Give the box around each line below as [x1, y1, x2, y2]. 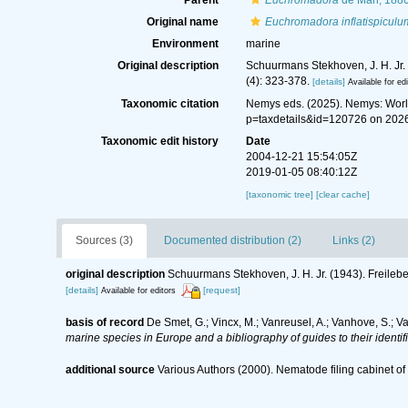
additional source [66, 362, 155, 376]
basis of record [66, 315, 144, 329]
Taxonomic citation [120, 97, 219, 111]
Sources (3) [76, 234, 133, 248]
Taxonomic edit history [100, 135, 219, 148]
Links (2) [332, 234, 375, 248]
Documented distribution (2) [164, 234, 301, 248]
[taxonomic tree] [245, 189, 316, 200]
